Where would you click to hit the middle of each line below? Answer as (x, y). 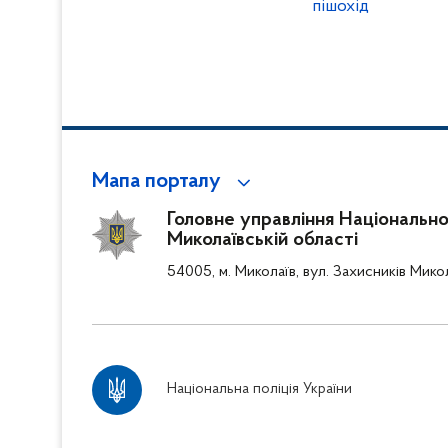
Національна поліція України (259, 389)
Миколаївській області (262, 240)
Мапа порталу (156, 182)
